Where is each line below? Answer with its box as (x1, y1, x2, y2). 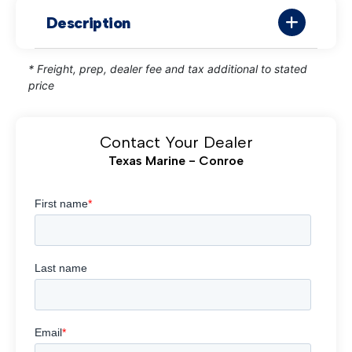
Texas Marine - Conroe (108, 153, 244, 169)
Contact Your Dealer (99, 133, 253, 152)
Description (46, 13, 130, 32)
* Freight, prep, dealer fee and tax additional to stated (28, 62, 307, 76)
